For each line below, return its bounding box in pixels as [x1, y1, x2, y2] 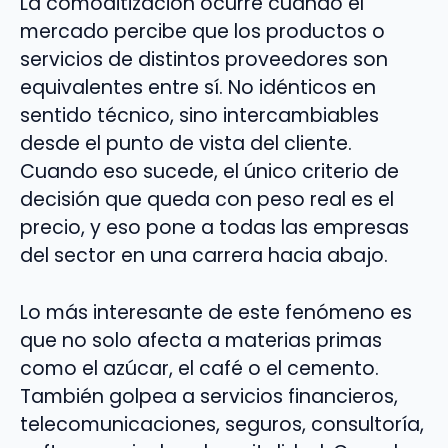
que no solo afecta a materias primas [20, 326, 382, 354]
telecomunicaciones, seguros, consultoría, [20, 410, 424, 438]
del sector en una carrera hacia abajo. [20, 242, 388, 270]
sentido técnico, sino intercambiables [20, 102, 379, 130]
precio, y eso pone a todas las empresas [20, 214, 409, 242]
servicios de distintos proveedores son [20, 46, 388, 74]
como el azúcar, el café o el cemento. [20, 354, 379, 382]
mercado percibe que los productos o [20, 18, 385, 46]
